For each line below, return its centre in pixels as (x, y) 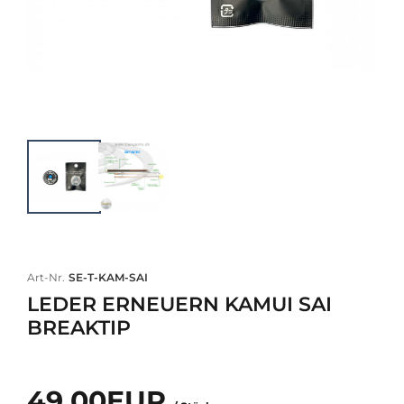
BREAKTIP (79, 328)
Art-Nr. (46, 278)
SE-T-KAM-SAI (108, 278)
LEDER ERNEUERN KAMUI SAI (179, 304)
